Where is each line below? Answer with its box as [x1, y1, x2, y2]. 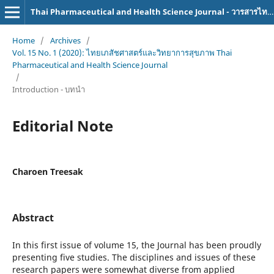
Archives [50, 34, 81, 46]
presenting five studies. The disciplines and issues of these [12, 251, 256, 263]
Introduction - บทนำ [12, 83, 85, 95]
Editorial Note [12, 115, 113, 136]
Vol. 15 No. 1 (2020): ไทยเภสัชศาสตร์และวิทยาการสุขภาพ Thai [12, 46, 232, 58]
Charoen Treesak [12, 165, 83, 177]
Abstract [12, 210, 54, 224]
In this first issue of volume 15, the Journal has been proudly [12, 239, 261, 251]
